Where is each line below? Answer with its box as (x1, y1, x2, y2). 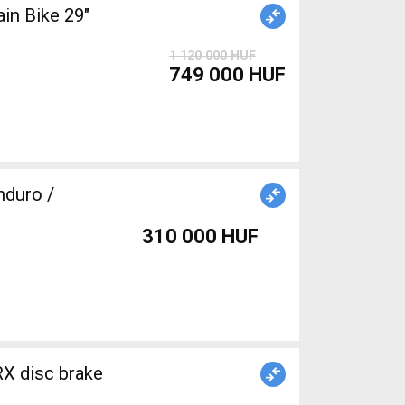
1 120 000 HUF (169, 48, 256, 63)
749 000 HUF (169, 63, 286, 86)
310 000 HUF (142, 225, 259, 248)
